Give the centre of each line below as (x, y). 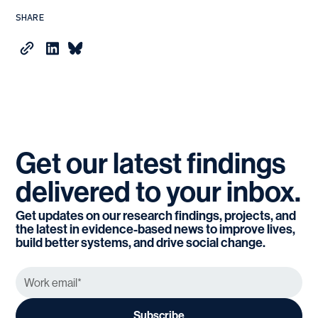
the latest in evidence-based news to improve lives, (156, 230)
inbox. (264, 193)
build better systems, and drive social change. (141, 243)
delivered (73, 193)
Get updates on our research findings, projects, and (156, 216)
